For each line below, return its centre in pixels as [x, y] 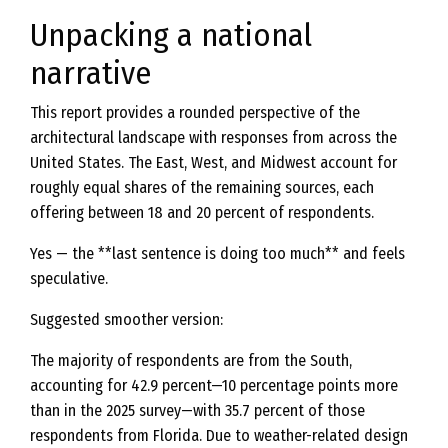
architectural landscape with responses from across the [213, 137]
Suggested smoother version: [126, 319]
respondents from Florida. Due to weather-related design [219, 435]
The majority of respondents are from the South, [191, 360]
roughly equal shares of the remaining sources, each [202, 187]
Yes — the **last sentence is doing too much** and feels [217, 253]
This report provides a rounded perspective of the [195, 112]
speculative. [69, 278]
